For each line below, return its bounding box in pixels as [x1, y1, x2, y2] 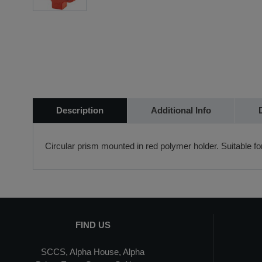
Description [56, 105, 104, 115]
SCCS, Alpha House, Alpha [41, 247, 145, 257]
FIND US [75, 220, 111, 230]
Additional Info [151, 105, 211, 115]
